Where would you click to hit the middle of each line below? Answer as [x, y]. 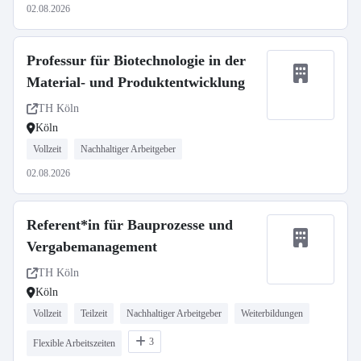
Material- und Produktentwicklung [136, 82]
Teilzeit [94, 313]
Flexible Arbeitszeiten [74, 343]
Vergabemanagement [92, 247]
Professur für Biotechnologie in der [136, 60]
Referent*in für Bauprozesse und [130, 225]
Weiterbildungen [272, 313]
